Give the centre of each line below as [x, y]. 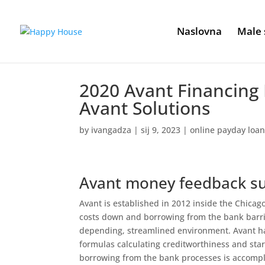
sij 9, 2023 [161, 130]
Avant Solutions [145, 108]
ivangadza [112, 130]
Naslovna [199, 31]
